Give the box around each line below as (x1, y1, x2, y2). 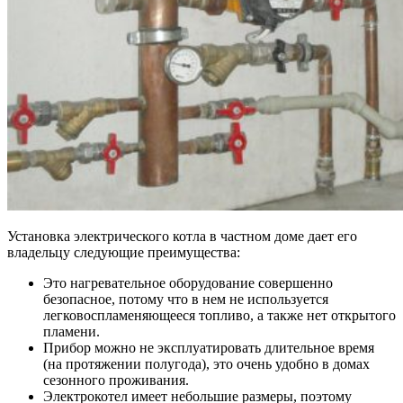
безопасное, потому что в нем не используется (43, 291, 328, 308)
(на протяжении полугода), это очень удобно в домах (43, 356, 370, 372)
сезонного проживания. (43, 372, 189, 389)
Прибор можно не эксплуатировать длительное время (43, 340, 374, 356)
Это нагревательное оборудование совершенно (43, 275, 333, 291)
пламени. (43, 324, 100, 340)
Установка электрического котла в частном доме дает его (7, 228, 357, 245)
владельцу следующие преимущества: (7, 245, 240, 261)
